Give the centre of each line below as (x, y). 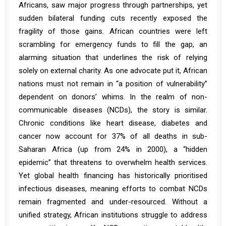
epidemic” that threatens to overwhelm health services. (113, 162)
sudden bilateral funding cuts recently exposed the (113, 18)
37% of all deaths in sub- (160, 136)
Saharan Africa (45, 149)
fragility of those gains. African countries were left (113, 31)
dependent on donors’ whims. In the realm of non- (113, 97)
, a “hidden (187, 149)
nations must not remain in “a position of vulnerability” (113, 84)
